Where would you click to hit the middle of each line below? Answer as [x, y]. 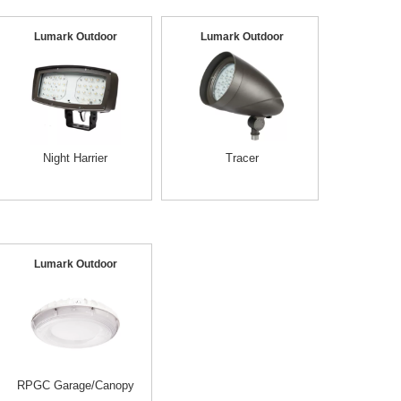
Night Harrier [75, 158]
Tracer [242, 158]
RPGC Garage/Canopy [75, 385]
